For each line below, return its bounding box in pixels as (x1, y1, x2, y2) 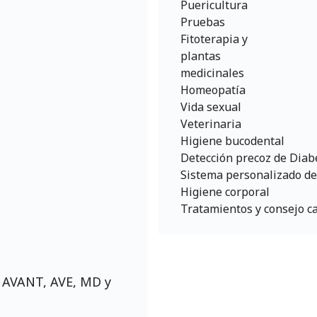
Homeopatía (180, 82, 246, 98)
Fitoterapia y (180, 31, 248, 47)
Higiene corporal (180, 184, 270, 200)
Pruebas (180, 14, 225, 30)
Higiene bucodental (180, 133, 284, 149)
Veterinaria (180, 116, 241, 132)
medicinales (180, 65, 244, 81)
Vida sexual (180, 99, 241, 115)
